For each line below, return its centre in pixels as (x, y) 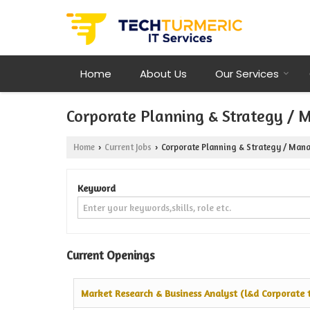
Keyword (97, 188)
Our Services (247, 74)
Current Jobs (128, 147)
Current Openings (111, 255)
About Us (163, 74)
